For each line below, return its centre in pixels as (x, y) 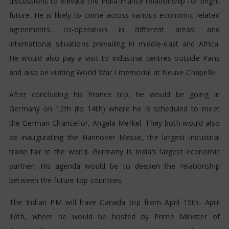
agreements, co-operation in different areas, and (114, 30)
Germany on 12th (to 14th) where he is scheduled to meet (114, 109)
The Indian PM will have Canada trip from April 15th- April (114, 202)
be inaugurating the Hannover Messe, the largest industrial (114, 138)
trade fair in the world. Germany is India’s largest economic (114, 152)
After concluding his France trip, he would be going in (114, 95)
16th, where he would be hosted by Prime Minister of (114, 217)
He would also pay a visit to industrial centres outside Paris (114, 58)
